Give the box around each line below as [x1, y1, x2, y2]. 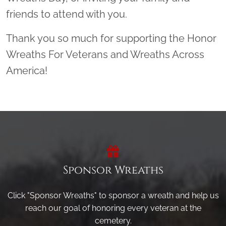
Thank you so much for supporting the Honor [6, 32, 216, 44]
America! [6, 65, 47, 77]
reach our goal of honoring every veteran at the [25, 203, 201, 213]
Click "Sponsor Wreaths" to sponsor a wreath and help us [7, 191, 219, 200]
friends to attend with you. [6, 8, 127, 20]
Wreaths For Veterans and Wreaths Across [6, 48, 204, 61]
